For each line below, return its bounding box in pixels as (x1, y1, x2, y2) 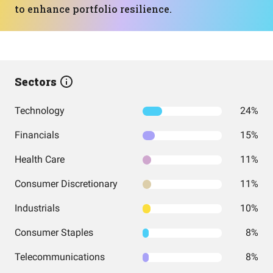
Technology (15, 105, 65, 116)
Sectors (15, 74, 59, 89)
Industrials (15, 202, 60, 214)
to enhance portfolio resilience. (15, 2, 172, 15)
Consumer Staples (15, 227, 93, 238)
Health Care (15, 154, 65, 165)
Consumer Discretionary (15, 178, 118, 190)
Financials (15, 129, 59, 141)
